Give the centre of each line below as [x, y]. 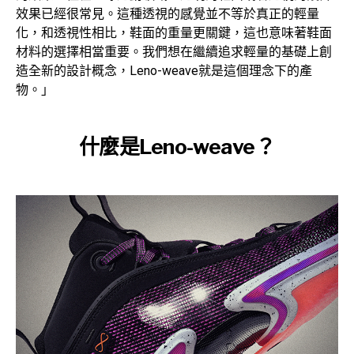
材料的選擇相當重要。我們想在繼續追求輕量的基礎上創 [174, 52]
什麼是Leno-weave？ [177, 147]
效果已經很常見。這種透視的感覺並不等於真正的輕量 [168, 14]
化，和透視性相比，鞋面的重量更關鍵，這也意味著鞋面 [174, 33]
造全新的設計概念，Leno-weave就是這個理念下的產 [164, 71]
